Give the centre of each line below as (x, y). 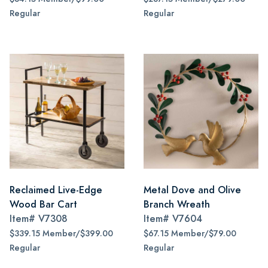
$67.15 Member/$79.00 (190, 234)
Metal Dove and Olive (192, 190)
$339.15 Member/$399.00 (61, 234)
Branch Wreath (177, 204)
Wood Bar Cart (43, 204)
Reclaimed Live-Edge (56, 190)
